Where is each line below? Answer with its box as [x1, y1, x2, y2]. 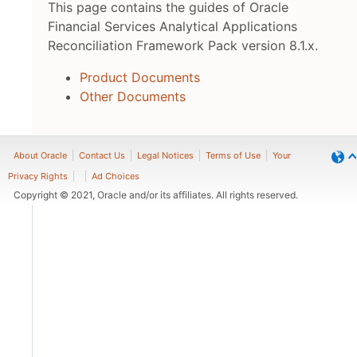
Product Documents [80, 69, 200, 85]
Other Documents [80, 88, 186, 104]
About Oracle [14, 150, 67, 161]
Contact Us [79, 150, 125, 161]
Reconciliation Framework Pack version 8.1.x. [48, 37, 318, 53]
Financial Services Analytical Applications [48, 18, 297, 34]
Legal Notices [137, 150, 194, 161]
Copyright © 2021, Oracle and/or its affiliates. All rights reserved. [14, 189, 298, 201]
